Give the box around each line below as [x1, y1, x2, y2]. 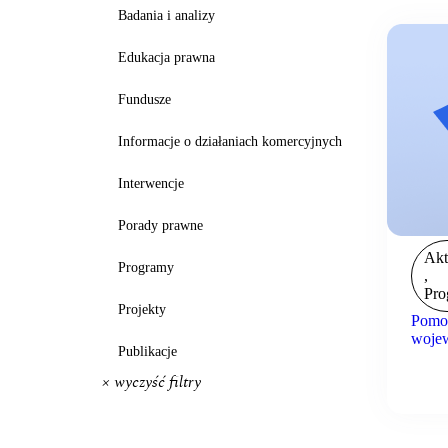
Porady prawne [118, 217, 203, 233]
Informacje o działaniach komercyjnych [118, 133, 342, 149]
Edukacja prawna [118, 49, 215, 65]
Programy [118, 259, 174, 275]
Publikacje [118, 343, 177, 359]
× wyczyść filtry [102, 374, 201, 391]
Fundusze [118, 91, 171, 107]
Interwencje [118, 175, 184, 191]
